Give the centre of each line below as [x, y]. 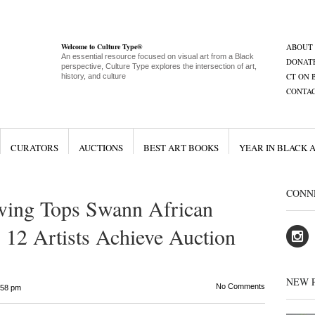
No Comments [240, 286]
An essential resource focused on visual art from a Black [157, 56]
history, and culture [93, 76]
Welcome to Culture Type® [101, 46]
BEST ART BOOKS [181, 148]
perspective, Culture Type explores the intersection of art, [159, 66]
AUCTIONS [101, 148]
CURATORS [34, 148]
